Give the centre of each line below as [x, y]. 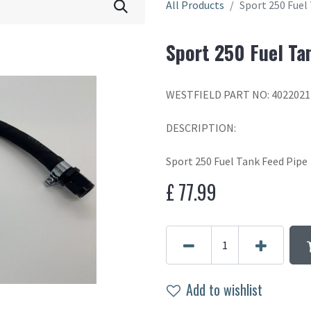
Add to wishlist [224, 289]
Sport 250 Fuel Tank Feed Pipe [237, 161]
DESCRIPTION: [201, 128]
